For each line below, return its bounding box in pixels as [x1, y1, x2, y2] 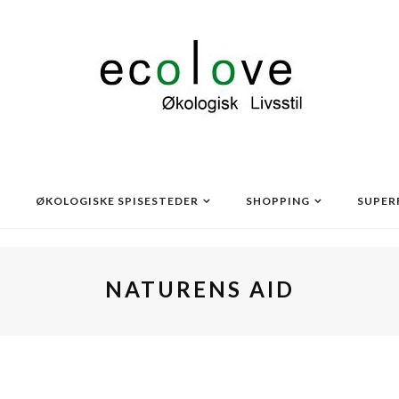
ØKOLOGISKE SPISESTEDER [36, 194, 199, 208]
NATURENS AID [104, 276, 295, 302]
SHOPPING [246, 194, 310, 208]
